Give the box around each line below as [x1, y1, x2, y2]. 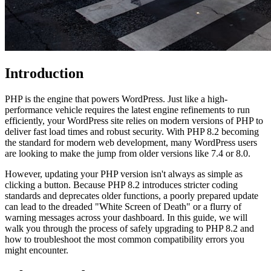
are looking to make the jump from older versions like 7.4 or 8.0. [5, 148, 250, 158]
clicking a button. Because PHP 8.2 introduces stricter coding [5, 179, 238, 190]
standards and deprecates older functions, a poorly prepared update [5, 190, 258, 201]
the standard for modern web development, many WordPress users [5, 137, 257, 148]
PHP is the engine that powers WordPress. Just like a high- [5, 93, 227, 104]
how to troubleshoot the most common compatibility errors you [5, 233, 244, 244]
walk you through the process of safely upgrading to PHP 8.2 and [5, 223, 254, 233]
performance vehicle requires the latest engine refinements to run [5, 104, 250, 115]
